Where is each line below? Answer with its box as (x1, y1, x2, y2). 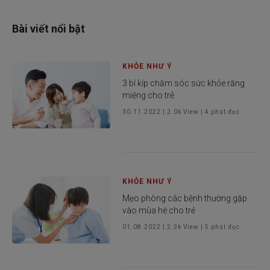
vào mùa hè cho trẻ (122, 205, 196, 215)
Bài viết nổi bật (12, 22, 85, 35)
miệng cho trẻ (122, 90, 175, 100)
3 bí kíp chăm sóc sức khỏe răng (122, 78, 245, 88)
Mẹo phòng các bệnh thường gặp (122, 193, 248, 203)
